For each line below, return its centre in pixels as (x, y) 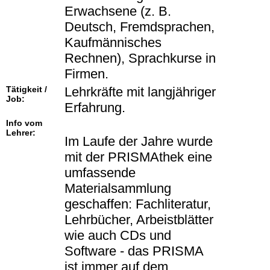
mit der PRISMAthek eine (138, 157)
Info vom (24, 123)
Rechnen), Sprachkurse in (140, 58)
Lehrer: (21, 133)
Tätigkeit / (27, 89)
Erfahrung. (95, 108)
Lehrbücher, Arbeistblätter (139, 220)
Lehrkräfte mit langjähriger (140, 92)
